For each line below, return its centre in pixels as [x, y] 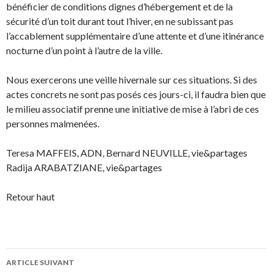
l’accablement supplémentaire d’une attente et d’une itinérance [135, 36]
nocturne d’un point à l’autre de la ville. [84, 51]
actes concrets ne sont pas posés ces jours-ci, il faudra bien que [136, 94]
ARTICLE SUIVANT [40, 263]
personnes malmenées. [53, 124]
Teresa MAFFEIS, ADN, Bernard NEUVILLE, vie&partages [127, 153]
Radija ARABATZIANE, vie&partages [84, 168]
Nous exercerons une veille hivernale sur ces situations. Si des [132, 80]
